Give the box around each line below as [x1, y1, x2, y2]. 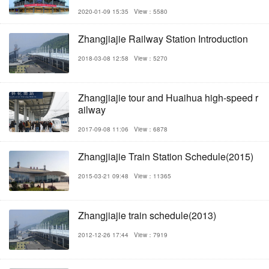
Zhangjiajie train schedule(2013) [78, 208, 216, 222]
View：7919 [134, 230, 168, 239]
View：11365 [134, 171, 171, 180]
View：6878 [134, 124, 168, 133]
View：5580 [134, 7, 168, 16]
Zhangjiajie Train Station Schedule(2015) [78, 149, 253, 163]
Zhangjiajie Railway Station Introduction [78, 31, 248, 46]
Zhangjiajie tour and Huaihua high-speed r [78, 90, 258, 104]
